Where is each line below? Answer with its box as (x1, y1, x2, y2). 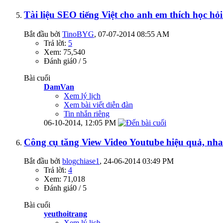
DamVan (44, 82, 74, 91)
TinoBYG (62, 29, 94, 38)
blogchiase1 (62, 157, 100, 166)
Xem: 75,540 (44, 47, 85, 56)
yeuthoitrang (44, 210, 87, 219)
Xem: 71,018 (44, 175, 85, 184)
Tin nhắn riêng (64, 109, 110, 118)
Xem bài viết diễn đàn (64, 100, 133, 109)
